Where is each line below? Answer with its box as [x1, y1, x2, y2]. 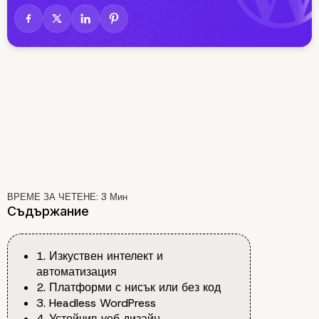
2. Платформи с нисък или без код [36, 280, 221, 296]
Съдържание [7, 204, 89, 219]
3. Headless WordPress [36, 296, 156, 311]
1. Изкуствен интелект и [36, 249, 163, 264]
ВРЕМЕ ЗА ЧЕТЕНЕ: [7, 191, 101, 204]
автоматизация [36, 264, 117, 280]
